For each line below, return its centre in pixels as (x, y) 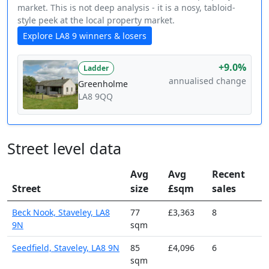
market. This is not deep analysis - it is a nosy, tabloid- (126, 7)
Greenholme (103, 83)
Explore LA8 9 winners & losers (85, 35)
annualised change (207, 80)
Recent (228, 174)
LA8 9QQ (95, 96)
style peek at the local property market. (96, 20)
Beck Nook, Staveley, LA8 (61, 212)
